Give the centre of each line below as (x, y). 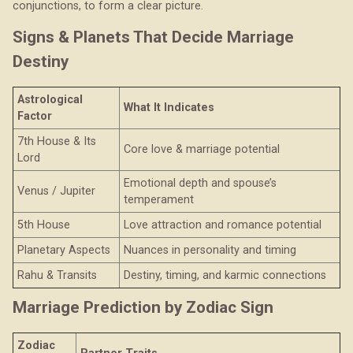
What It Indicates (169, 108)
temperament (159, 200)
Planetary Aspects (64, 251)
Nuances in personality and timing (210, 251)
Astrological (50, 100)
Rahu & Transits (57, 276)
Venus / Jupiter (56, 191)
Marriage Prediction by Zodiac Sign (143, 307)
